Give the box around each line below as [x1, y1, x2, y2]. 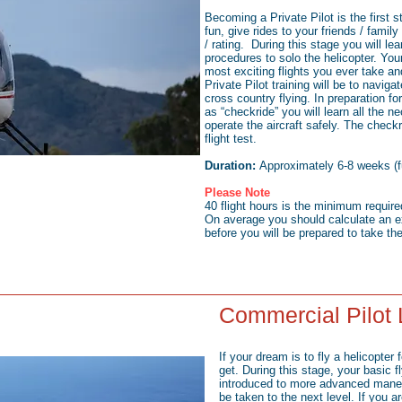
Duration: [205, 159, 256, 172]
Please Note [205, 186, 270, 199]
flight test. [205, 132, 257, 145]
